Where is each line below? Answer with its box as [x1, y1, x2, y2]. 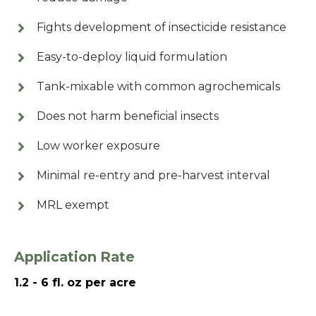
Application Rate [14, 248, 135, 265]
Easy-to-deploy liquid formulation [37, 50, 227, 63]
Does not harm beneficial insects [37, 109, 219, 123]
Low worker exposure [37, 139, 160, 152]
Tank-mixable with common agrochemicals [37, 80, 280, 93]
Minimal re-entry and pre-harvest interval [37, 169, 270, 182]
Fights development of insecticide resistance [37, 20, 286, 34]
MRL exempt [37, 198, 109, 212]
